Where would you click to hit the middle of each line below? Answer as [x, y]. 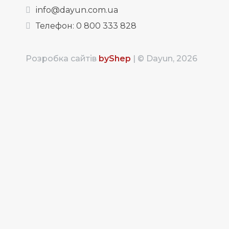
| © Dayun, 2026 [164, 59]
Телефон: [56, 26]
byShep [115, 59]
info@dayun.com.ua [77, 10]
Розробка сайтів [62, 59]
